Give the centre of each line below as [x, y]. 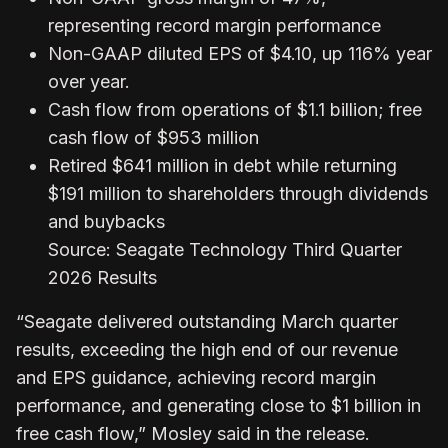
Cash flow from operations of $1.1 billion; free [235, 109]
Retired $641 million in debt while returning [222, 165]
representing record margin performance [214, 25]
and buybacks [106, 221]
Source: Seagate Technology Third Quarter [225, 249]
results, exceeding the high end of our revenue [207, 349]
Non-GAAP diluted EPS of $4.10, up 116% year [240, 53]
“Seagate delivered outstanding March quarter [207, 321]
